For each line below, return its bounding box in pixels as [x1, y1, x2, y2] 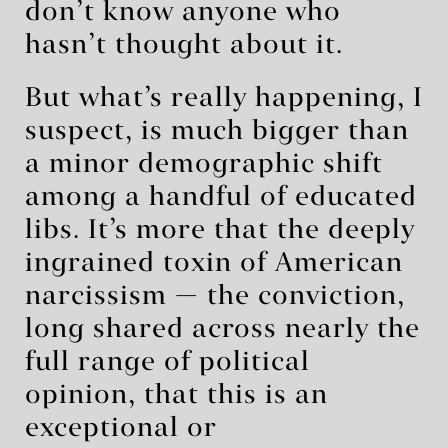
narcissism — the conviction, [25, 283, 405, 310]
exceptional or [25, 415, 217, 442]
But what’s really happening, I [25, 85, 423, 112]
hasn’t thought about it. [25, 32, 343, 59]
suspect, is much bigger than [25, 118, 409, 145]
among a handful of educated [25, 184, 417, 211]
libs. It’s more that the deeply [25, 217, 415, 244]
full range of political [25, 349, 310, 376]
